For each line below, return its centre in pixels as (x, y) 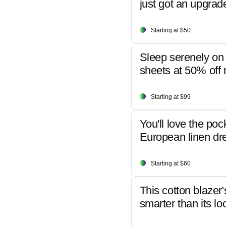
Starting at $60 (171, 163)
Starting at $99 (171, 97)
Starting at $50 (171, 30)
